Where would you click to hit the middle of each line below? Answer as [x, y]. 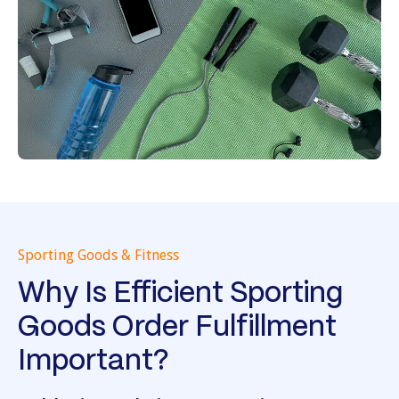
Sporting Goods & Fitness [98, 256]
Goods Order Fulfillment [177, 328]
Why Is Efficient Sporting [180, 294]
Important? [94, 362]
